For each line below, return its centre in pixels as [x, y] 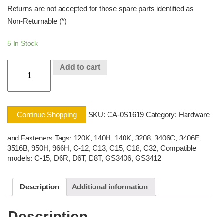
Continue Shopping [47, 114]
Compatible [178, 148]
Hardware [194, 114]
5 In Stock [23, 43]
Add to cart [80, 67]
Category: [162, 114]
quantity [21, 94]
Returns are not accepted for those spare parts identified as [101, 8]
